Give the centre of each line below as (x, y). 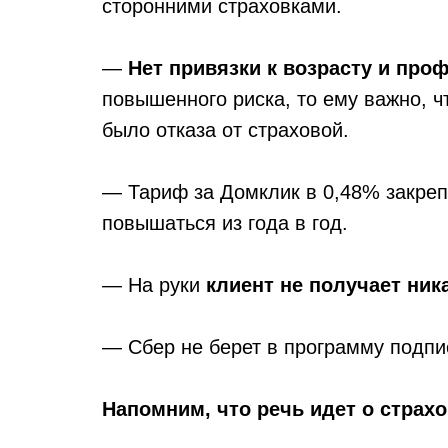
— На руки (154, 285)
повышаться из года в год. (225, 223)
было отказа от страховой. (225, 130)
